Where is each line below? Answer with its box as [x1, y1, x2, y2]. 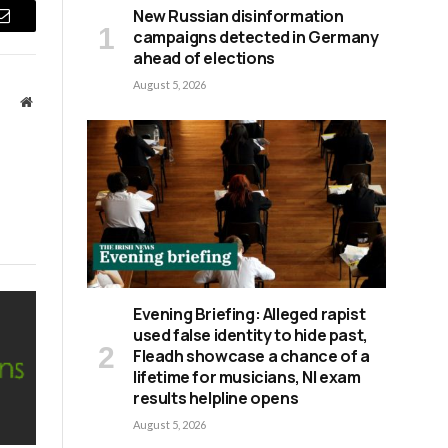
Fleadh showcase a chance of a [133, 345, 370, 368]
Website [31, 94, 76, 109]
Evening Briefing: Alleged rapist [133, 303, 366, 326]
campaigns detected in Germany [133, 26, 379, 49]
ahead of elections [133, 47, 275, 70]
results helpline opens [133, 387, 299, 410]
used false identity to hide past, [133, 324, 368, 347]
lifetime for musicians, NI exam [133, 366, 361, 389]
